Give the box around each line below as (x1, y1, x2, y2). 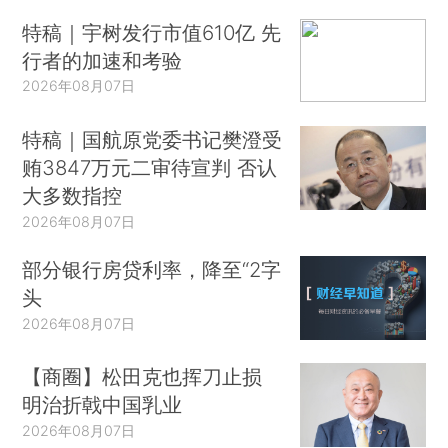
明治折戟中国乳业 (22, 392, 183, 418)
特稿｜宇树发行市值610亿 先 (22, 19, 282, 45)
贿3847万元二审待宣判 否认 (22, 155, 278, 181)
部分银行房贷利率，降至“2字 (22, 256, 282, 282)
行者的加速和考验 (22, 47, 183, 73)
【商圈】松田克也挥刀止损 (22, 364, 263, 390)
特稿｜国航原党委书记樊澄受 (22, 127, 283, 153)
